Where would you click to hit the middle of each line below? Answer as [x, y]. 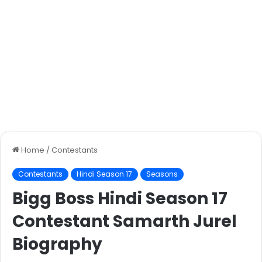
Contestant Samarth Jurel [125, 222]
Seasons [162, 174]
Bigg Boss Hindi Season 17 [120, 199]
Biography [57, 244]
